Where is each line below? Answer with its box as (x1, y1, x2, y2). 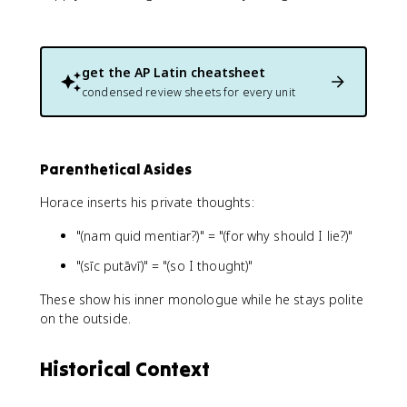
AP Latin (134, 63, 187, 81)
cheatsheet (187, 63, 265, 81)
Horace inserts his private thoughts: (40, 193, 254, 211)
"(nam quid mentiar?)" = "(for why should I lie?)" (76, 226, 353, 244)
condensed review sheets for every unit (82, 84, 295, 100)
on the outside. (40, 309, 131, 327)
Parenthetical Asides (40, 159, 192, 178)
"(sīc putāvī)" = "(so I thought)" (76, 256, 253, 274)
